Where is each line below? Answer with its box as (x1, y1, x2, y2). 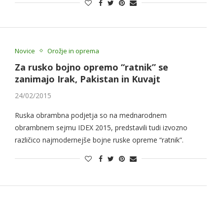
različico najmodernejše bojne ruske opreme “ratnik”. (14, 135, 184, 145)
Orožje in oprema (47, 46, 99, 55)
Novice (14, 46, 35, 55)
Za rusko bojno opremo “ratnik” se (14, 61, 168, 73)
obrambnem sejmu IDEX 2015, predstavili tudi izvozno (14, 122, 187, 132)
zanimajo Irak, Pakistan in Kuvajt (14, 73, 160, 85)
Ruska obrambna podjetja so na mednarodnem (14, 110, 167, 120)
